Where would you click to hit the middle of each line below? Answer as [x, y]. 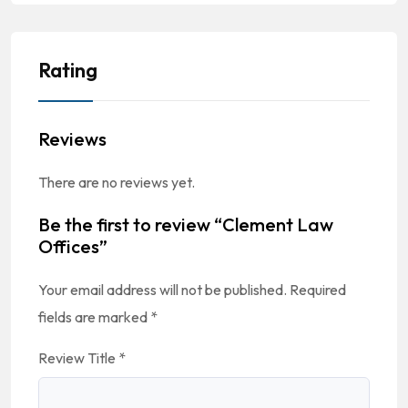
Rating [68, 70]
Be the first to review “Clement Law [186, 224]
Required [318, 290]
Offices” [73, 246]
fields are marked [94, 317]
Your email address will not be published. [163, 290]
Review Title [78, 358]
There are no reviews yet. [117, 182]
